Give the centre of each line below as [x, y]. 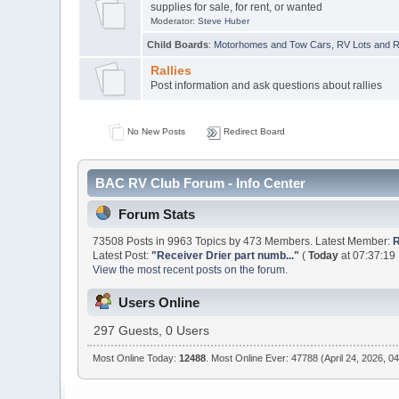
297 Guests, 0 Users [152, 330]
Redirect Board [252, 132]
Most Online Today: [135, 358]
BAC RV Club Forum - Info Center [201, 183]
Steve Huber [223, 21]
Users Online [159, 302]
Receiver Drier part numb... [226, 256]
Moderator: [174, 21]
